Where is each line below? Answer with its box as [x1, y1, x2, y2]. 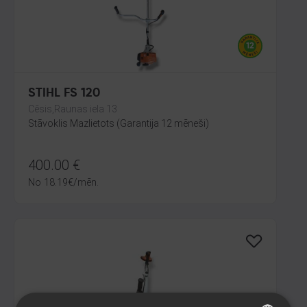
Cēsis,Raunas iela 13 [28, 103, 117, 114]
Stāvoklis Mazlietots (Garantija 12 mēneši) [28, 118, 209, 129]
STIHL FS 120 [28, 87, 100, 99]
